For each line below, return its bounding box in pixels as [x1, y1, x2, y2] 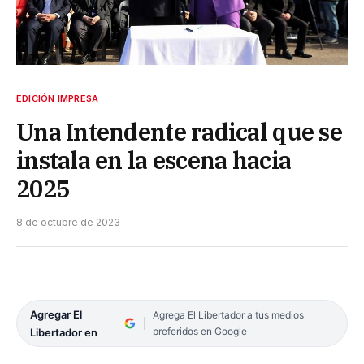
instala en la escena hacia [16, 145, 292, 176]
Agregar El [30, 308, 82, 322]
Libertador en [30, 326, 97, 340]
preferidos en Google [152, 325, 247, 338]
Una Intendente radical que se [16, 116, 342, 148]
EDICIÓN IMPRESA [16, 93, 99, 105]
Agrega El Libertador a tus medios [152, 309, 304, 322]
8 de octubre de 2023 [16, 216, 120, 229]
